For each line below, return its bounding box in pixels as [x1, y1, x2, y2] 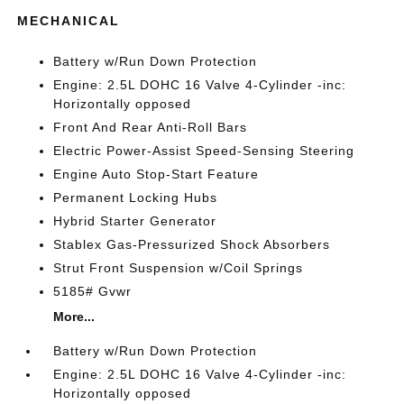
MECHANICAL [17, 14, 121, 28]
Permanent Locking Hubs [53, 190, 218, 205]
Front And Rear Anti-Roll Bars [53, 120, 248, 134]
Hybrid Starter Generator [53, 214, 217, 228]
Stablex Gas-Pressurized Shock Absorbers [53, 237, 331, 252]
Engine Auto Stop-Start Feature [53, 167, 260, 181]
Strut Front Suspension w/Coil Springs [53, 261, 304, 275]
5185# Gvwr [53, 284, 133, 298]
